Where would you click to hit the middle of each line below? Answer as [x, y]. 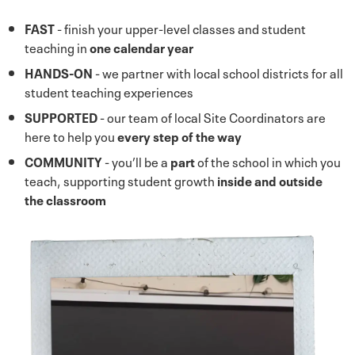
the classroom [65, 199]
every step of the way [179, 136]
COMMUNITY [63, 161]
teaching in [57, 47]
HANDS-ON [59, 73]
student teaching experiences [109, 92]
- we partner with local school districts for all [218, 73]
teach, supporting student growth [121, 180]
